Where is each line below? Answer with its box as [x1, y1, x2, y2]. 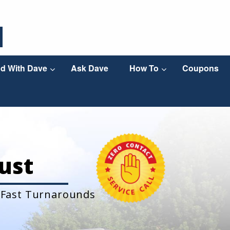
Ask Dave [70, 62, 108, 74]
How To [129, 62, 159, 74]
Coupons [182, 62, 219, 74]
